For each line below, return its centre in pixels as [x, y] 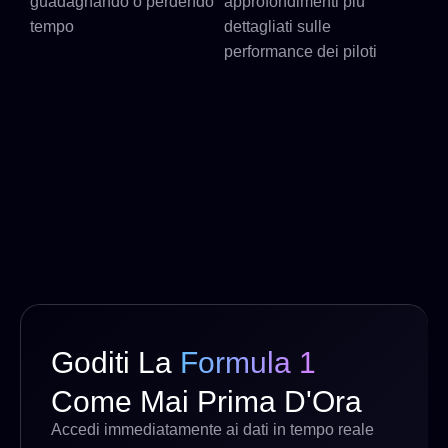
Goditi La [115, 362]
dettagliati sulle [277, 26]
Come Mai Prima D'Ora [206, 401]
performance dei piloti [300, 51]
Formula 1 [248, 362]
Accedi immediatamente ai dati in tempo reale [212, 429]
